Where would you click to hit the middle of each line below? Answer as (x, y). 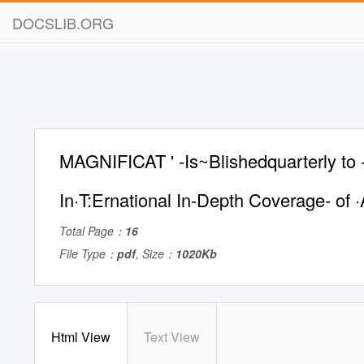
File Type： (88, 253)
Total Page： (92, 231)
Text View (172, 337)
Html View (81, 337)
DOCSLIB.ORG (63, 23)
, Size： (156, 253)
